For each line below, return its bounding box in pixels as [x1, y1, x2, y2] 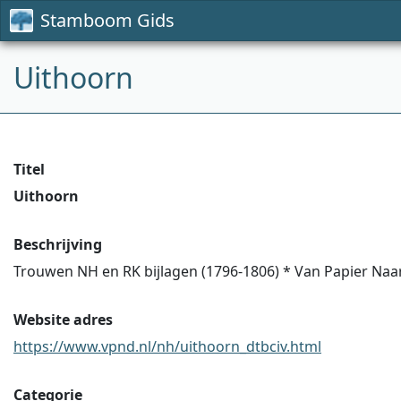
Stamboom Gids [40, 8, 175, 32]
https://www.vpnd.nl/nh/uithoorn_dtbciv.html [13, 337, 321, 356]
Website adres [13, 310, 113, 329]
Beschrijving [13, 235, 102, 254]
